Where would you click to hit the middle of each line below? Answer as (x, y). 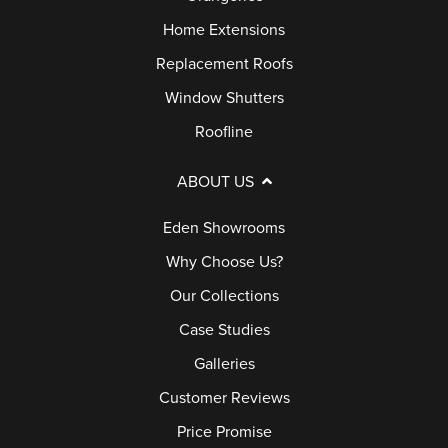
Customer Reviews (224, 398)
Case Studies (224, 330)
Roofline (224, 132)
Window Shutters (224, 98)
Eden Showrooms (224, 228)
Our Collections (224, 296)
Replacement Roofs (224, 64)
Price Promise (224, 432)
